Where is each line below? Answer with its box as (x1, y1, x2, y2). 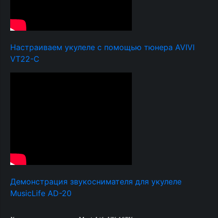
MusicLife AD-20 (10, 188, 72, 198)
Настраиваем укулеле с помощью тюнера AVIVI (10, 42, 195, 52)
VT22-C (10, 54, 39, 64)
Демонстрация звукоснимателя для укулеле (10, 177, 182, 186)
